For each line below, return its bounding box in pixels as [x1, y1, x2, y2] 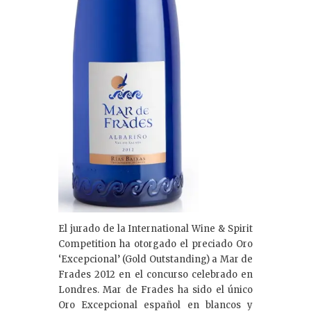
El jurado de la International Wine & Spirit [58, 223, 253, 235]
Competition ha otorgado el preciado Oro [58, 238, 253, 251]
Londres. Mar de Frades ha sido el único [58, 284, 253, 296]
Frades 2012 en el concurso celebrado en [58, 269, 253, 281]
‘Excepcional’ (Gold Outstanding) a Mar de [58, 253, 253, 266]
